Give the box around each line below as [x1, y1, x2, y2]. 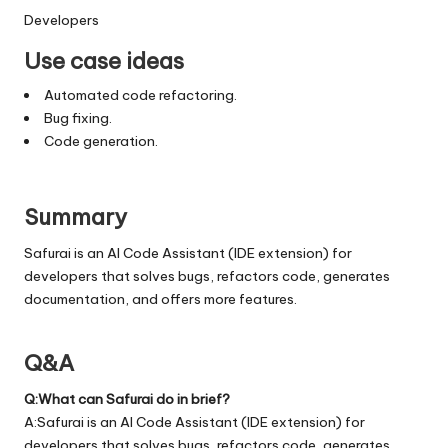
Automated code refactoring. [43, 85, 237, 104]
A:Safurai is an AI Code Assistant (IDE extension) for [24, 412, 365, 431]
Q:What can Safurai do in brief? [24, 389, 230, 408]
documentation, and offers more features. [24, 289, 297, 308]
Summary [24, 202, 127, 231]
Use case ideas [24, 46, 184, 75]
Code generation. [43, 131, 158, 150]
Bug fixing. [43, 108, 112, 127]
